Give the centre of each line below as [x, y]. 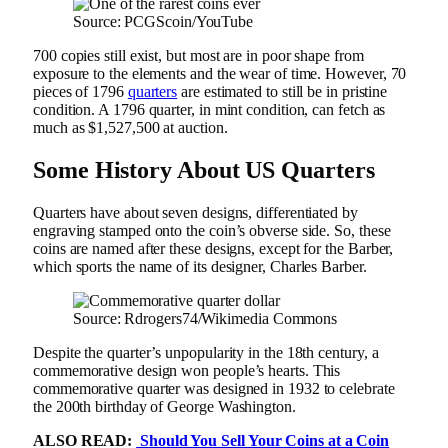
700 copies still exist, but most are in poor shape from [198, 56]
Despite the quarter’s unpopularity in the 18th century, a [206, 353]
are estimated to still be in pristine [282, 92]
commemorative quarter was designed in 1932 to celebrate [214, 389]
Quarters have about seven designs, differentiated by [195, 213]
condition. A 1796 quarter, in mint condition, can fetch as [209, 110]
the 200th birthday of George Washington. [166, 407]
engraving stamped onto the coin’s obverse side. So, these [212, 231]
